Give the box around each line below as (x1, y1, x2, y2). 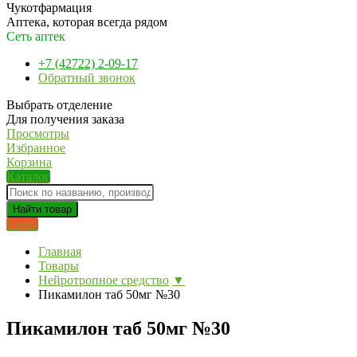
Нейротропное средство (38, 273, 169, 287)
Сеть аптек (6, 29, 65, 43)
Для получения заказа (6, 112, 124, 126)
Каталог (6, 170, 50, 183)
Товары (38, 259, 79, 273)
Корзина (6, 155, 52, 169)
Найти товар (13, 203, 72, 215)
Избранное (6, 141, 65, 155)
